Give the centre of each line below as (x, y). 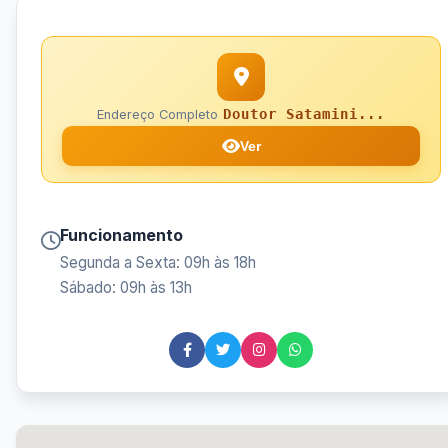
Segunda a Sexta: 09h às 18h (158, 263)
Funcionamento (121, 235)
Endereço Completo (157, 115)
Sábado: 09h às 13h (126, 288)
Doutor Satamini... (304, 114)
